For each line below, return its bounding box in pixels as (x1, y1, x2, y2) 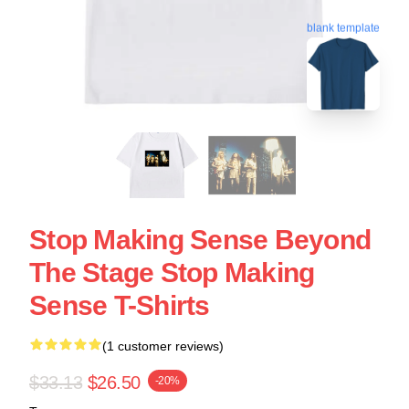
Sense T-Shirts (29, 290, 210, 320)
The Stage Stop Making (29, 257, 315, 288)
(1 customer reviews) (102, 339, 224, 353)
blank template (307, 20, 380, 34)
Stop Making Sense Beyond (29, 225, 371, 255)
